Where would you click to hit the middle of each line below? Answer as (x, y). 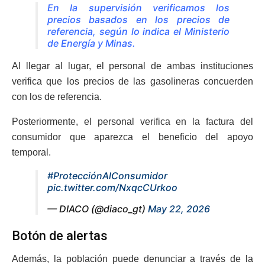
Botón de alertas (60, 236)
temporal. (31, 152)
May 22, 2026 (179, 209)
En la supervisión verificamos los (138, 7)
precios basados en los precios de (138, 19)
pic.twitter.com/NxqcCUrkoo (112, 187)
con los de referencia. (57, 96)
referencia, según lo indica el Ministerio (138, 31)
